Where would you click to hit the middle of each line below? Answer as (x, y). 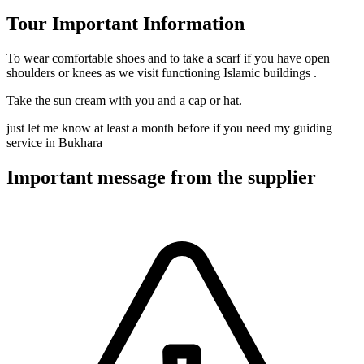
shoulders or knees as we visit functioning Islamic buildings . (162, 73)
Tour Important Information (126, 24)
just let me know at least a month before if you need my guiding (169, 128)
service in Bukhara (54, 143)
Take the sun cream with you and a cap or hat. (124, 101)
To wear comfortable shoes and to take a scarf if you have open (168, 58)
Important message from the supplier (161, 177)
